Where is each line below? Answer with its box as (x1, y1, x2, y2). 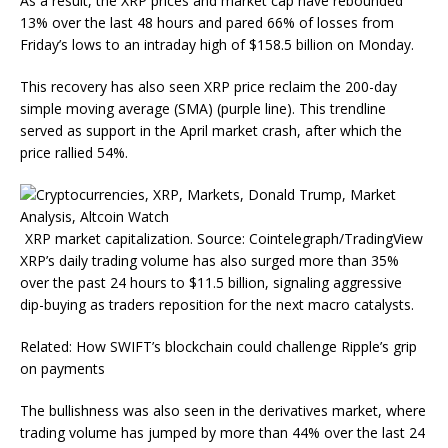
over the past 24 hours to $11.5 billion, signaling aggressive (20, 272, 402, 292)
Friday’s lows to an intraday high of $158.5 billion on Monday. (20, 34, 418, 54)
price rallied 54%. (20, 142, 128, 162)
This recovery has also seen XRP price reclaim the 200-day (20, 76, 397, 96)
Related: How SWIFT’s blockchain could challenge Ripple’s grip (20, 336, 417, 356)
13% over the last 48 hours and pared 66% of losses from (20, 12, 394, 32)
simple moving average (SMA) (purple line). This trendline (20, 98, 386, 118)
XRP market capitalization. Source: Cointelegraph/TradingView (25, 228, 423, 248)
